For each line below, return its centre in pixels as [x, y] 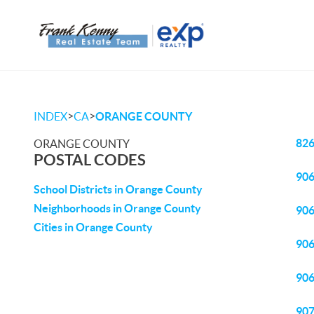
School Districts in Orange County [118, 189]
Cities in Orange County [93, 227]
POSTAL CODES [90, 159]
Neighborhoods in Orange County [117, 208]
